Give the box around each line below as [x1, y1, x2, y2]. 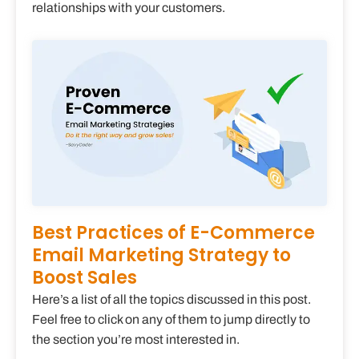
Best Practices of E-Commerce [32, 220, 315, 246]
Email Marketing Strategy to [32, 243, 291, 268]
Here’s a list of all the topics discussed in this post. [32, 292, 311, 307]
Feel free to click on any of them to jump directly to [32, 313, 310, 327]
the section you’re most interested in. [32, 333, 240, 347]
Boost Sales [32, 265, 137, 291]
